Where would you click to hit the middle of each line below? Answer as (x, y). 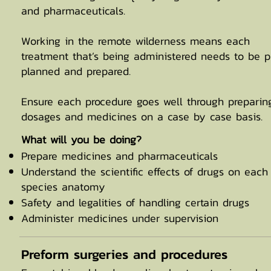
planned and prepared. (76, 71)
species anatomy (63, 187)
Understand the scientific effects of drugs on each (145, 171)
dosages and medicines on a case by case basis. (142, 116)
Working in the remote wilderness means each (135, 41)
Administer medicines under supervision (120, 218)
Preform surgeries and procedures (124, 254)
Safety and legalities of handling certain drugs (135, 202)
